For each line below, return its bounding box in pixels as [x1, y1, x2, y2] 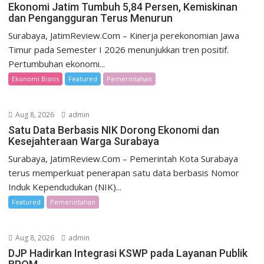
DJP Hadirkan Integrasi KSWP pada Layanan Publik [8, 247, 248, 260]
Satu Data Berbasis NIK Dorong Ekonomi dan [8, 124, 220, 137]
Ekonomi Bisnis [12, 74, 60, 84]
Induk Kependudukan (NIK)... [8, 181, 122, 193]
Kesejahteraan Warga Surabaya [8, 135, 160, 148]
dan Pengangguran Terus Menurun [8, 12, 173, 25]
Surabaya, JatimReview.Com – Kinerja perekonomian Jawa [8, 29, 240, 42]
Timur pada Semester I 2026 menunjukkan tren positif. [8, 44, 229, 56]
